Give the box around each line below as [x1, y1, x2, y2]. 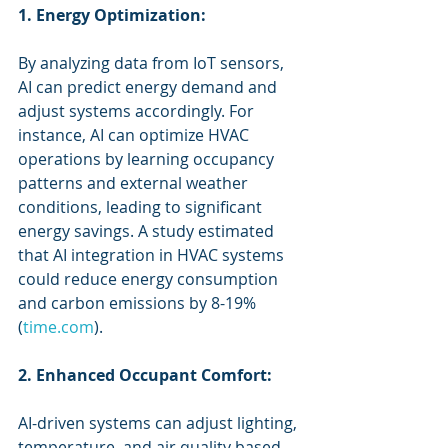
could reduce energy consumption [18, 268, 282, 290]
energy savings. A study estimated [18, 220, 278, 242]
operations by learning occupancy [18, 148, 278, 170]
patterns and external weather [18, 172, 252, 194]
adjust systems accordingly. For [18, 100, 258, 122]
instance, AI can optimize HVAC [18, 124, 253, 146]
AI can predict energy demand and [18, 76, 281, 98]
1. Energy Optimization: [18, 4, 206, 26]
